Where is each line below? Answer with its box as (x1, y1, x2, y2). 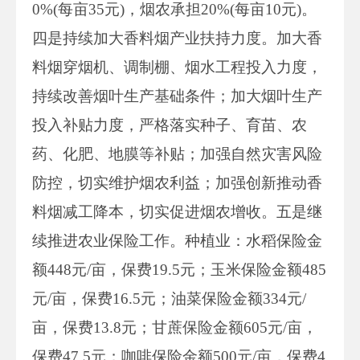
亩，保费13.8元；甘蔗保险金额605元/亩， (32, 318, 317, 336)
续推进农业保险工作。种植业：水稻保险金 (32, 231, 322, 249)
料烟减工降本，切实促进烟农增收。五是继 (32, 202, 322, 220)
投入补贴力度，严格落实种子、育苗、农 (32, 116, 307, 133)
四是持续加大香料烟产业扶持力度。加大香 (32, 29, 322, 47)
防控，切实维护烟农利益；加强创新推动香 (32, 174, 322, 191)
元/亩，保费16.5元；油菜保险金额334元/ (32, 289, 306, 307)
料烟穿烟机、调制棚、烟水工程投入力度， (32, 58, 322, 76)
